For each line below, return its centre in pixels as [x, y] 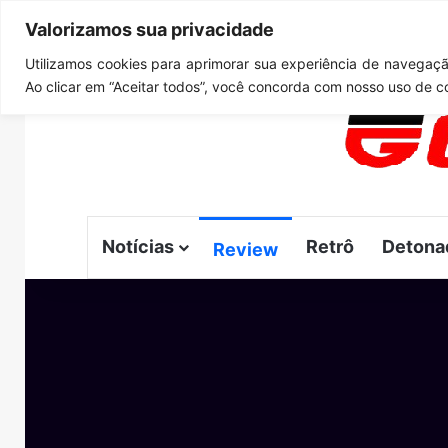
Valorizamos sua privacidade [149, 29]
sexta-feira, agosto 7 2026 [170, 45]
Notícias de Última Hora [344, 44]
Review [245, 249]
